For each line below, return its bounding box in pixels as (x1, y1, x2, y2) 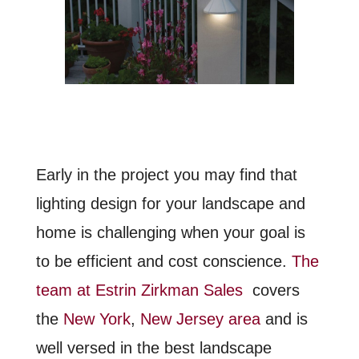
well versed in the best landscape (35, 338, 272, 357)
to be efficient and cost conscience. (35, 252, 292, 270)
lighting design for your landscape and (35, 194, 305, 212)
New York (63, 309, 131, 328)
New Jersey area (139, 309, 260, 328)
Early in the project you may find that (35, 165, 297, 184)
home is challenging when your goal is (35, 223, 305, 241)
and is (260, 309, 308, 328)
